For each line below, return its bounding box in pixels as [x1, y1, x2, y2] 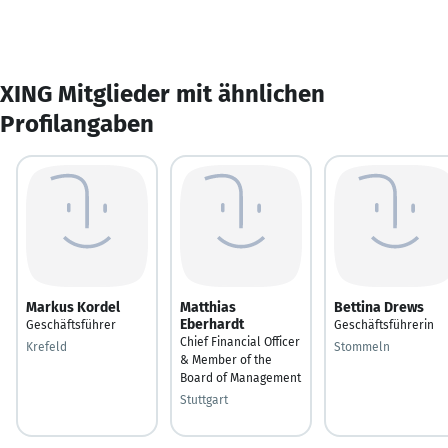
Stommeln [334, 339, 390, 354]
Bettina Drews [334, 298, 424, 316]
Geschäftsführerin [334, 317, 434, 332]
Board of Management [180, 370, 301, 385]
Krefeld [26, 339, 67, 354]
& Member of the [180, 352, 272, 367]
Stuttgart [180, 392, 228, 407]
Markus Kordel [26, 298, 120, 316]
